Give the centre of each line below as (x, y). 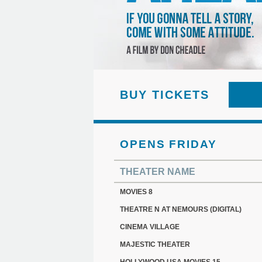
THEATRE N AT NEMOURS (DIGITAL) (181, 209)
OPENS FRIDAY (168, 144)
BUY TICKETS (165, 95)
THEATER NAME (158, 172)
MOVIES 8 (136, 192)
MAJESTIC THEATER (155, 244)
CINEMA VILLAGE (150, 227)
